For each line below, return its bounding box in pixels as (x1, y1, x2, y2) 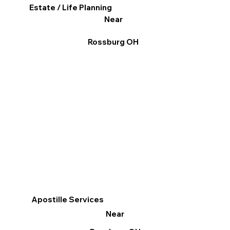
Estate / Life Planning (29, 3, 112, 13)
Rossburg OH (88, 37, 139, 47)
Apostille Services (31, 195, 104, 205)
